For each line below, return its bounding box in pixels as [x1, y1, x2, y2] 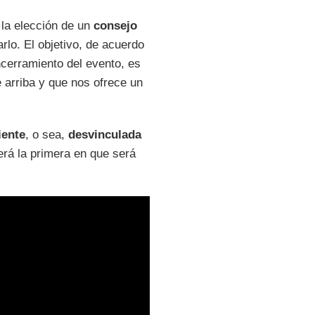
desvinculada [67, 128, 141, 141]
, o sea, [25, 128, 68, 141]
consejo [93, 19, 137, 32]
